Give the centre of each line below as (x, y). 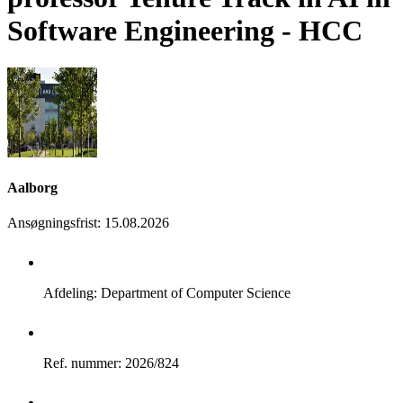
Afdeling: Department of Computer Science (167, 293)
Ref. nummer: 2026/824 (111, 363)
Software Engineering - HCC (185, 31)
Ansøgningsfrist (52, 223)
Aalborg (32, 187)
